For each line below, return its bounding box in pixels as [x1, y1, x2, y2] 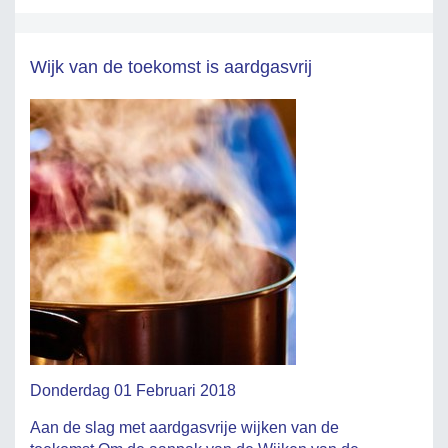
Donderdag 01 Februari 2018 [30, 382, 236, 400]
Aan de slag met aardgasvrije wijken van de [30, 419, 339, 437]
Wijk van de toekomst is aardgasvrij [30, 57, 312, 78]
